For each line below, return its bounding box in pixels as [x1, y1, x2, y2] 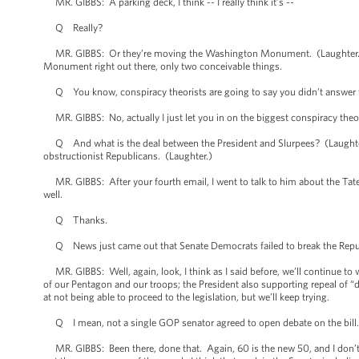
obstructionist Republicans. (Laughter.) [43, 150, 212, 162]
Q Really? [43, 22, 103, 34]
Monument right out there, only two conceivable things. [43, 60, 282, 72]
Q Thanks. [43, 214, 110, 226]
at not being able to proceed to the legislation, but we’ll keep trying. [43, 291, 329, 303]
